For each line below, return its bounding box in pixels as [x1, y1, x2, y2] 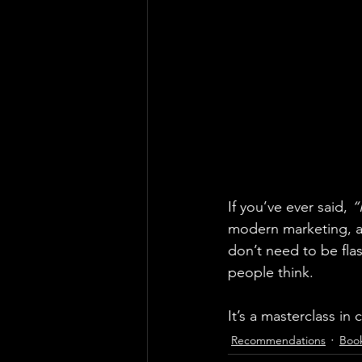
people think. [228, 263, 314, 281]
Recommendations [231, 332, 326, 347]
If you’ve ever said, [228, 197, 351, 216]
